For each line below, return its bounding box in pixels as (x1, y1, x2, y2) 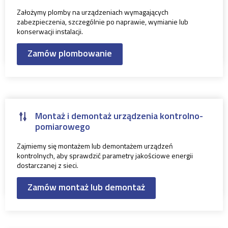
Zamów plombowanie (27, 46, 112, 61)
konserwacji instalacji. (17, 26, 83, 37)
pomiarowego (35, 120, 90, 134)
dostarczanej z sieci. (17, 160, 78, 171)
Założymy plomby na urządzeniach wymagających (17, 7, 168, 18)
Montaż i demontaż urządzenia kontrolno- (35, 109, 203, 123)
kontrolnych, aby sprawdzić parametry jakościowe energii (17, 150, 193, 161)
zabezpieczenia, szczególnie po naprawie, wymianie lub (17, 16, 188, 27)
